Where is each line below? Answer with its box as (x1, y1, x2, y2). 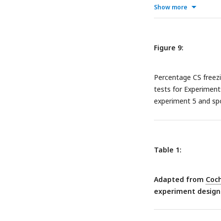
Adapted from (154, 175, 206, 184)
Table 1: (154, 145, 182, 155)
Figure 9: (154, 43, 184, 53)
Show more (154, 3, 187, 12)
